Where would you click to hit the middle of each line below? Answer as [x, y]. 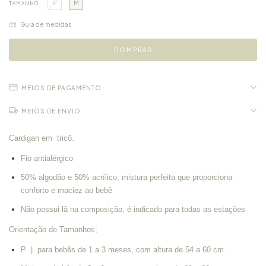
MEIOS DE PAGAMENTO [61, 88]
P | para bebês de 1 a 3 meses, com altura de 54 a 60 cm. [123, 249]
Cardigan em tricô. [42, 138]
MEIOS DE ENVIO [51, 111]
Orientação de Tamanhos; [53, 229]
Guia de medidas [45, 25]
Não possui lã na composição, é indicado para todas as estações [133, 209]
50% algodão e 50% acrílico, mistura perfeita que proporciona [126, 177]
